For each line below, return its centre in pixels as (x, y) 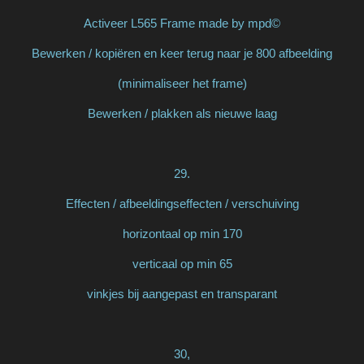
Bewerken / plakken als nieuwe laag (182, 113)
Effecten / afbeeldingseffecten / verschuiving (182, 203)
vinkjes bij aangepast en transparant (182, 293)
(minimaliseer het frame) (182, 83)
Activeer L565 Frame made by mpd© (182, 23)
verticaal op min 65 (182, 263)
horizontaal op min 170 (182, 233)
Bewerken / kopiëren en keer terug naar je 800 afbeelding (182, 53)
